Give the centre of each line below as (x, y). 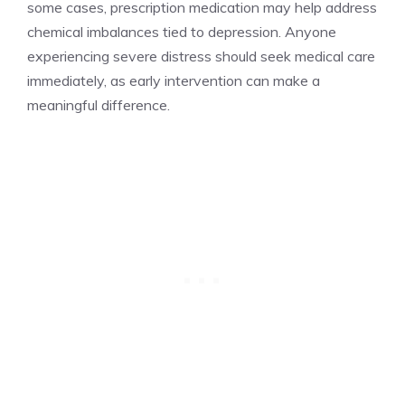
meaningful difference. (99, 105)
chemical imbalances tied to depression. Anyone (182, 32)
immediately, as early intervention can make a (174, 81)
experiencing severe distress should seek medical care (201, 57)
